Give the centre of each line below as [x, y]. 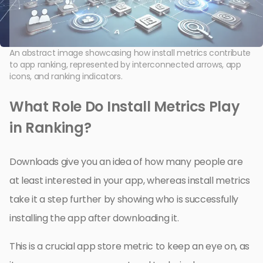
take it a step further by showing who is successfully [124, 199]
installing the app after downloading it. [94, 218]
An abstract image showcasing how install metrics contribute [130, 53]
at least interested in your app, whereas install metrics [130, 180]
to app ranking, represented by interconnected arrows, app [125, 64]
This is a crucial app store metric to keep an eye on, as [130, 246]
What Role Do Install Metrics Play [125, 106]
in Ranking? [50, 127]
